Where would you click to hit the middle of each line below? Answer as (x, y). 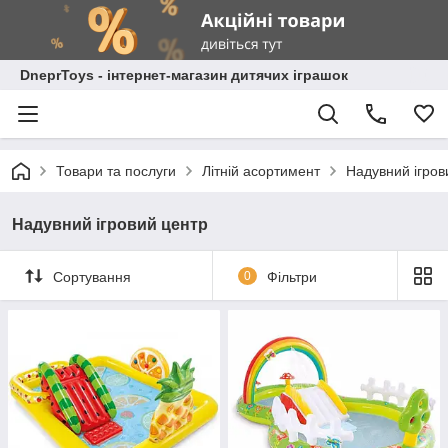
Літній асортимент (261, 171)
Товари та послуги (116, 171)
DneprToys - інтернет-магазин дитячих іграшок (184, 75)
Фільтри (291, 276)
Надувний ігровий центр (110, 224)
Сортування (92, 276)
